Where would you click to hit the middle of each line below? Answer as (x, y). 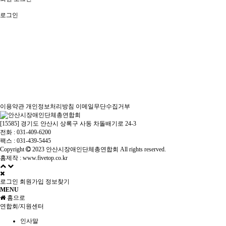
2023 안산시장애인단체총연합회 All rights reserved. (100, 149)
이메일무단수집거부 (103, 106)
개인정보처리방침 (50, 106)
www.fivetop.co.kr (45, 158)
